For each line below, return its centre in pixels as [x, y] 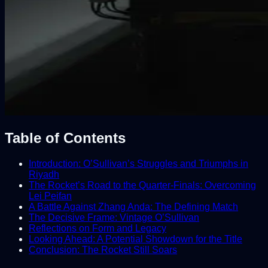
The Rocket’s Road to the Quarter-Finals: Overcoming [142, 185]
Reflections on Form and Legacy [98, 228]
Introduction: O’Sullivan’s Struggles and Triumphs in [138, 163]
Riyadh [44, 174]
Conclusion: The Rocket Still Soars [103, 249]
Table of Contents [65, 138]
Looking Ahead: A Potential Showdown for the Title [135, 239]
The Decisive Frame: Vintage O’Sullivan [114, 217]
